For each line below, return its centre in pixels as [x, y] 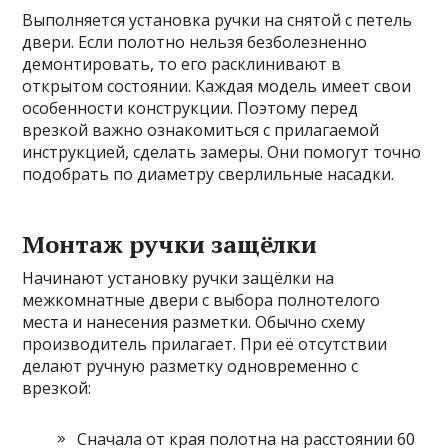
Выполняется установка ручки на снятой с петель [217, 20]
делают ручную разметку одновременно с [190, 366]
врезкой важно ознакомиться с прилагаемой [201, 130]
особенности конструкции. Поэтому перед [190, 108]
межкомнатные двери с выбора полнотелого [201, 300]
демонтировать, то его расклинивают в [182, 64]
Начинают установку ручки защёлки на [178, 278]
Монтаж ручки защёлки [170, 244]
